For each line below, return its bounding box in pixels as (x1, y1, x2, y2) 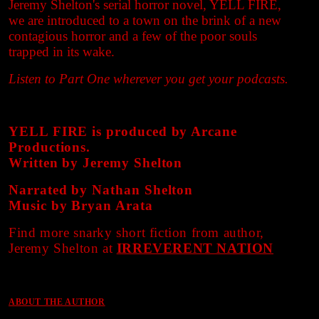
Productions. (9, 139, 91, 155)
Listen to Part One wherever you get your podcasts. (9, 70, 292, 86)
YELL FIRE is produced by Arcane (9, 123, 237, 139)
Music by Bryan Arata (9, 197, 153, 213)
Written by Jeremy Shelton (9, 155, 183, 170)
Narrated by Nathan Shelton (9, 182, 194, 197)
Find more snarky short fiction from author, (9, 224, 264, 240)
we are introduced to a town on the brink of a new (9, 12, 281, 28)
